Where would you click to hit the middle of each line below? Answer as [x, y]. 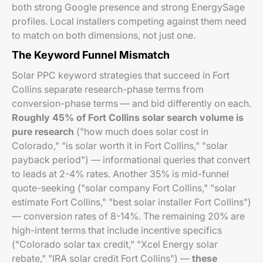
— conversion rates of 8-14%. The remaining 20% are [128, 216]
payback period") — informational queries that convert [131, 160]
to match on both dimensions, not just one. [104, 35]
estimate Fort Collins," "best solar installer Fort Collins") [131, 202]
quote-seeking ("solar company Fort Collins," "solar [124, 188]
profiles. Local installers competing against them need [129, 21]
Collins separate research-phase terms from [108, 89]
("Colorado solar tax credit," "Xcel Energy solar [115, 244]
